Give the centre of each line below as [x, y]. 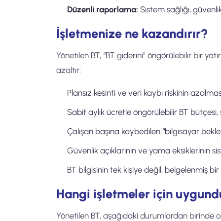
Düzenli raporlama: [103, 9]
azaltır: [69, 70]
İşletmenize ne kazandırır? [132, 34]
